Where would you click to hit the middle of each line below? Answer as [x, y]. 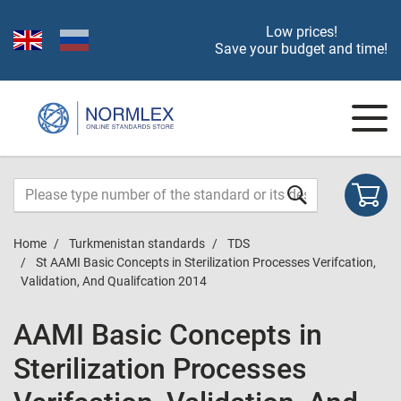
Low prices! [301, 32]
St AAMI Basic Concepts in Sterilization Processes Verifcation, [206, 262]
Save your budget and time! [301, 49]
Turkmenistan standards [137, 243]
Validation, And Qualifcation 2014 [114, 281]
